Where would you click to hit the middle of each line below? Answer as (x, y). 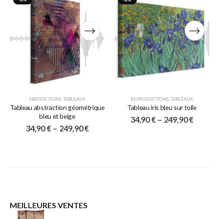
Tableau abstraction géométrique (57, 108)
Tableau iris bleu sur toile (162, 108)
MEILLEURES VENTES (49, 205)
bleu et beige (57, 116)
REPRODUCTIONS (150, 99)
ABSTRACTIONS (45, 99)
